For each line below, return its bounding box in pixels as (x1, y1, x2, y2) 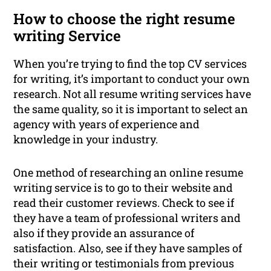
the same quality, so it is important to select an (13, 102, 249, 117)
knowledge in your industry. (13, 132, 158, 147)
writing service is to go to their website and (13, 180, 233, 195)
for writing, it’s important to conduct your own (13, 71, 250, 87)
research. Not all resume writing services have (13, 87, 252, 102)
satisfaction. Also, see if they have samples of (13, 241, 243, 256)
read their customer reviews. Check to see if (13, 195, 235, 211)
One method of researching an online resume (13, 165, 244, 180)
